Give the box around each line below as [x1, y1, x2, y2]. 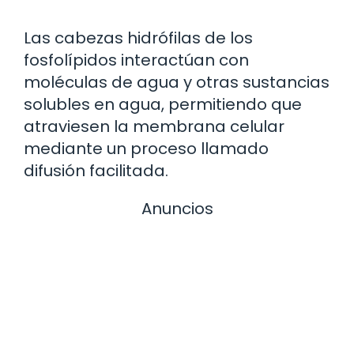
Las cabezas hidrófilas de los [24, 26, 253, 49]
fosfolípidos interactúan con [24, 48, 249, 71]
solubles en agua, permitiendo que [24, 92, 302, 115]
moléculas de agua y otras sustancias [24, 70, 330, 93]
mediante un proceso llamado [24, 137, 269, 160]
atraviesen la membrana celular [24, 115, 284, 137]
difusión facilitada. [24, 159, 168, 182]
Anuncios [141, 197, 213, 220]
